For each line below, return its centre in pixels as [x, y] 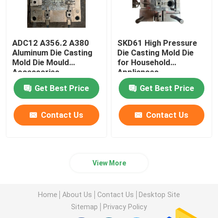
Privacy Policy [125, 207]
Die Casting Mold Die [156, 53]
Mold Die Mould [41, 63]
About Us [77, 194]
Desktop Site [160, 194]
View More [109, 163]
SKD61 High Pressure [157, 43]
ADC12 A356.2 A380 [51, 43]
